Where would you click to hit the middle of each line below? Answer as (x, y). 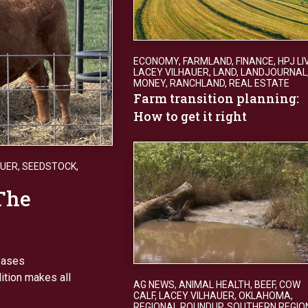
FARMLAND (207, 61)
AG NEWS (154, 284)
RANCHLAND (197, 83)
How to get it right (191, 116)
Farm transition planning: (216, 98)
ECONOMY (156, 61)
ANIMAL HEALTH (214, 284)
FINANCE (255, 61)
